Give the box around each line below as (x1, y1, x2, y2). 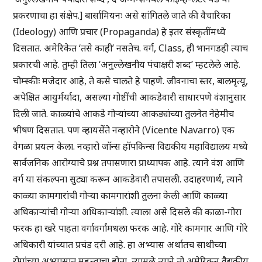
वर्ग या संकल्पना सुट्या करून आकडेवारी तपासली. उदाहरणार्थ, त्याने (13, 173, 243, 186)
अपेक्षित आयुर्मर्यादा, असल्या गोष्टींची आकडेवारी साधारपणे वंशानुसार (13, 91, 247, 104)
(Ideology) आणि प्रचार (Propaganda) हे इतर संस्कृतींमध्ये (13, 25, 226, 39)
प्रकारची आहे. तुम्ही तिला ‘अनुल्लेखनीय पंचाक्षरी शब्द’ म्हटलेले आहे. (13, 58, 241, 71)
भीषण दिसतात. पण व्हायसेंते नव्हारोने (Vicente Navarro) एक (13, 123, 235, 137)
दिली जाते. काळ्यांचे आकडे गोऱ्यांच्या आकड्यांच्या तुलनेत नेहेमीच (13, 107, 235, 120)
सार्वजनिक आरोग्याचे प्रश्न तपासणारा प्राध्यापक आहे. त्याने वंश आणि (13, 156, 245, 170)
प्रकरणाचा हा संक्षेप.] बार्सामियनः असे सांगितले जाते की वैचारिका (13, 9, 231, 22)
